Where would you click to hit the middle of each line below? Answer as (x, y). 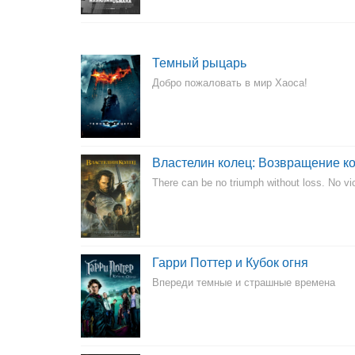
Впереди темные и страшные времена (244, 282)
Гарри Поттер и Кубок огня (230, 263)
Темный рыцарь (199, 63)
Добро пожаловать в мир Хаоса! (230, 83)
